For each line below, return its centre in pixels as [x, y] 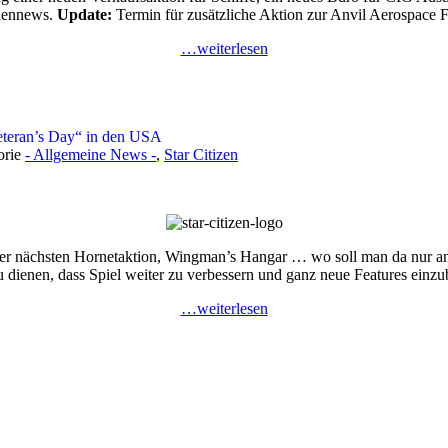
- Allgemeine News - [90, 154]
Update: [84, 14]
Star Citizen [201, 154]
